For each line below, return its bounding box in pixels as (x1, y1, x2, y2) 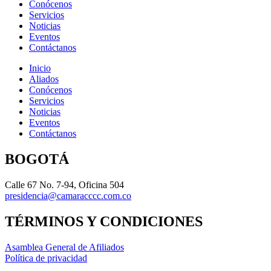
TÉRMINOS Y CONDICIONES (5, 213, 203, 229)
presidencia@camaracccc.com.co (5, 190, 131, 201)
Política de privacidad (5, 252, 87, 263)
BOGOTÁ (5, 151, 69, 168)
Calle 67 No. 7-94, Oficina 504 (5, 179, 124, 190)
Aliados (29, 74, 59, 85)
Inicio (29, 63, 51, 74)
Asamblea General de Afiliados (5, 241, 124, 252)
